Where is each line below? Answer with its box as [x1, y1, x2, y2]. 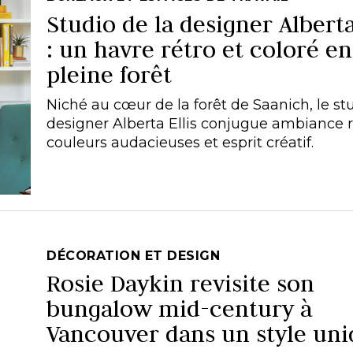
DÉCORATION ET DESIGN [46, 247, 220, 263]
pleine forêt [46, 59, 172, 89]
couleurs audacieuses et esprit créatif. [46, 133, 314, 151]
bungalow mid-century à [46, 293, 312, 323]
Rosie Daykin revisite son [46, 268, 314, 298]
